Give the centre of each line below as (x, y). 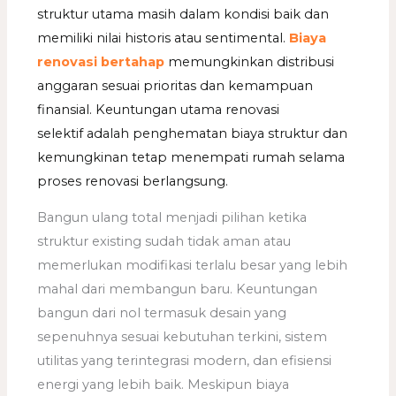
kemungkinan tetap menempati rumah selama (191, 157)
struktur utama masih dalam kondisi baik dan (183, 14)
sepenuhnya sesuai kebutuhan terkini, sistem (183, 337)
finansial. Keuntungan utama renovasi (159, 109)
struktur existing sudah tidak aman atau (164, 242)
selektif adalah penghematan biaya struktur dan (193, 133)
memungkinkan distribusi (250, 61)
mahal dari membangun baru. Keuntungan (178, 289)
